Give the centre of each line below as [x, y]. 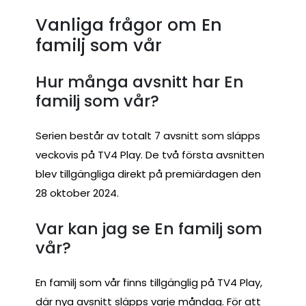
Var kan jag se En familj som [149, 228]
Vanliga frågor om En [129, 25]
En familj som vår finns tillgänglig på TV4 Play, [149, 283]
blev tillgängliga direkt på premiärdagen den [148, 174]
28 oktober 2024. [77, 193]
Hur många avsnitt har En [140, 81]
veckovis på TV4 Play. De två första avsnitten [150, 155]
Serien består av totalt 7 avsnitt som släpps [148, 136]
